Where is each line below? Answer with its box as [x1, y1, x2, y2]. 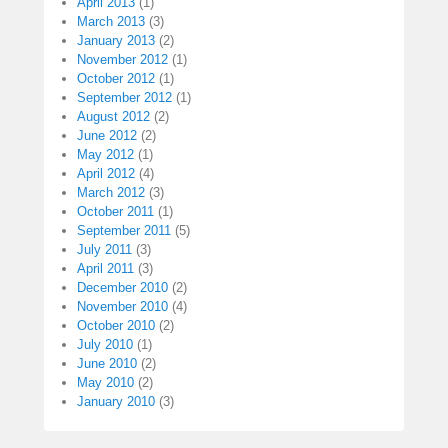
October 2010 [77, 318, 155, 334]
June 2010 [77, 356, 137, 372]
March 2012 [77, 185, 145, 201]
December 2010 [77, 280, 168, 296]
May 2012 [77, 147, 134, 163]
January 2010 [77, 394, 155, 410]
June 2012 [77, 128, 137, 144]
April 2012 [77, 166, 135, 182]
